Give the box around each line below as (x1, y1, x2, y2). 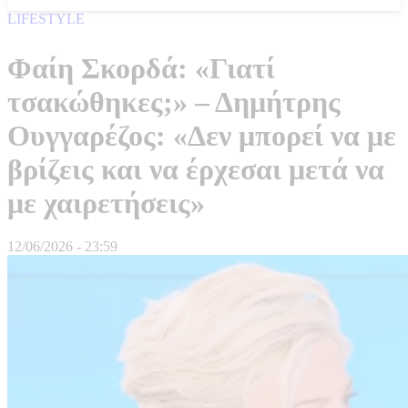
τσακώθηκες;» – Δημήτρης (7, 85, 341, 118)
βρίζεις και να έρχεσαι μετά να (7, 152, 384, 186)
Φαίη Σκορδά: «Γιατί (7, 51, 275, 85)
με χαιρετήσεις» (7, 186, 205, 219)
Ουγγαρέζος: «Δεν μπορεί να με (7, 118, 396, 152)
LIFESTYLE (7, 11, 85, 26)
